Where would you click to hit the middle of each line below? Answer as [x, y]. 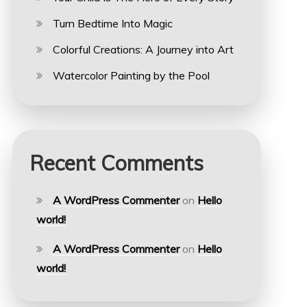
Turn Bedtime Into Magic [112, 23]
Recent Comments [116, 163]
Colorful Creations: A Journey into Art [143, 49]
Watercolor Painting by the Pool [131, 75]
